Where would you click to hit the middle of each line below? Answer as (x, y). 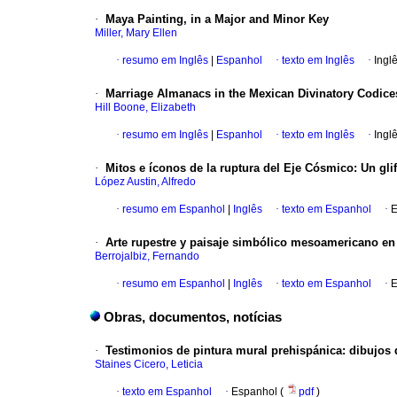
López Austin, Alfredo (145, 182)
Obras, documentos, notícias (193, 318)
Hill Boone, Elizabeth (145, 108)
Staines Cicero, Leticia (149, 365)
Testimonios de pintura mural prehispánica (224, 351)
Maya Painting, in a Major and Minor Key (217, 19)
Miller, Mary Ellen (136, 33)
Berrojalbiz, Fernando (147, 257)
